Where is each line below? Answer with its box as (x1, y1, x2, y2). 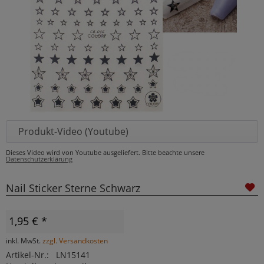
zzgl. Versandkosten (42, 235, 108, 246)
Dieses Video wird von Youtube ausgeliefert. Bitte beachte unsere (6, 147, 204, 157)
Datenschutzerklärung (6, 154, 72, 163)
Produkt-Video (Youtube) (18, 124, 128, 138)
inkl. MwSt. (6, 235, 42, 246)
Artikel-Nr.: (6, 249, 49, 260)
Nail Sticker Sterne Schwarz (6, 180, 140, 195)
